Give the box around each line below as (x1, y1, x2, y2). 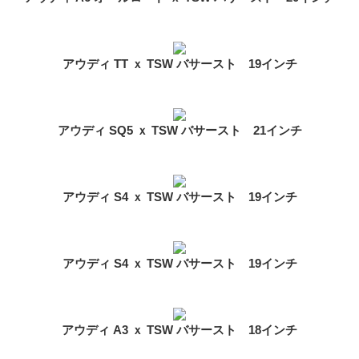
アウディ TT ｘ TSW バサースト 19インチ (62, 57, 297, 71)
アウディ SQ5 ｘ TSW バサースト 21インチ (57, 123, 302, 138)
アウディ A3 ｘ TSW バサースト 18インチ (62, 323, 297, 337)
